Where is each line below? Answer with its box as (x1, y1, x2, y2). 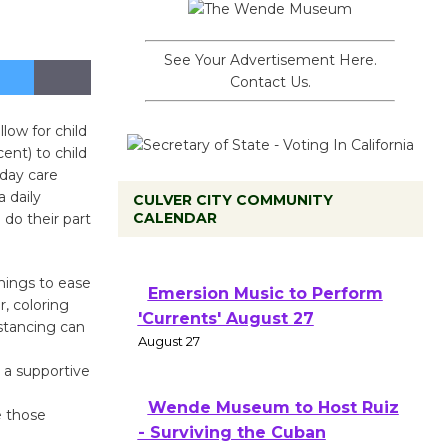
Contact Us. (229, 73, 311, 91)
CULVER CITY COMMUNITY (132, 191, 333, 209)
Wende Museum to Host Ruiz (147, 398, 399, 417)
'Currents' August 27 (137, 309, 314, 328)
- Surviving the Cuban (137, 423, 326, 442)
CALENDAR (132, 209, 217, 227)
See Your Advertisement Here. (163, 51, 377, 69)
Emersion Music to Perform (147, 284, 383, 303)
